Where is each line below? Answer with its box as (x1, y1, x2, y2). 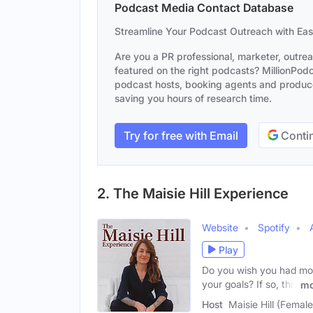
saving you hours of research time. (115, 92, 272, 104)
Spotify (258, 221, 290, 233)
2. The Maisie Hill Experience (97, 185, 289, 202)
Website (202, 221, 238, 233)
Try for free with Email (124, 128, 238, 143)
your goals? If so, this (202, 278, 298, 290)
